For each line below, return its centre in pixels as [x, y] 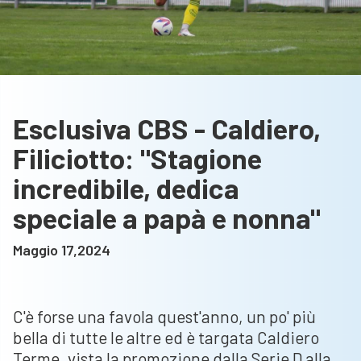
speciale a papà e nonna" [167, 217]
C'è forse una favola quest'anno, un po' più [164, 316]
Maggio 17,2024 [62, 249]
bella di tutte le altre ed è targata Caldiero [166, 337]
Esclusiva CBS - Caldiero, [167, 128]
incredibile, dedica [126, 187]
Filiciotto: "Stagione [137, 158]
